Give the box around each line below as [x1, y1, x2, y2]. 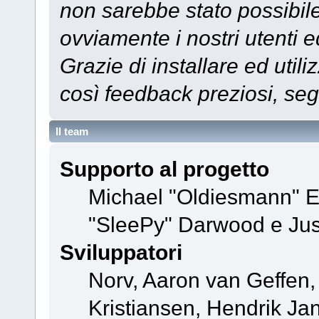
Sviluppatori [59, 240, 182, 265]
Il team [56, 125, 88, 138]
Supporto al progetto [59, 157, 269, 182]
